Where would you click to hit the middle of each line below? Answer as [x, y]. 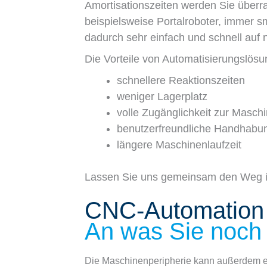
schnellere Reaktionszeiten [181, 80]
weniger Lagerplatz [162, 96]
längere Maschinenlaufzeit [179, 145]
